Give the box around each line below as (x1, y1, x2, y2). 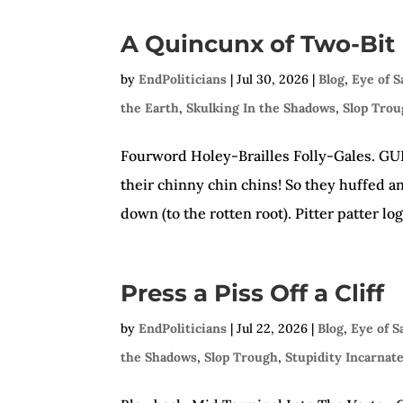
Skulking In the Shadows (186, 100, 336, 116)
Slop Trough (204, 349, 279, 365)
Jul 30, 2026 (237, 71, 309, 87)
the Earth (121, 100, 180, 116)
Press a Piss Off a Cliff (121, 279, 385, 308)
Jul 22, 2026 (237, 320, 309, 336)
